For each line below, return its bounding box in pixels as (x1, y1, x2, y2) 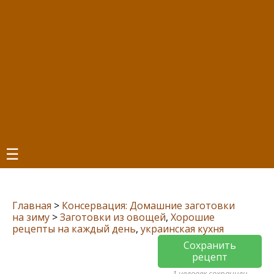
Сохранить (183, 239, 236, 252)
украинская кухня (141, 222, 224, 235)
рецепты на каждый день (12, 222, 136, 235)
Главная (12, 199, 51, 212)
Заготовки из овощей (60, 210, 166, 224)
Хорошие (171, 210, 215, 224)
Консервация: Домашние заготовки (62, 199, 235, 212)
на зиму (12, 210, 50, 224)
